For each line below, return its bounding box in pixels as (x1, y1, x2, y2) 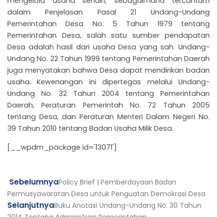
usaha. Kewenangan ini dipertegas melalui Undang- (7, 77, 210, 87)
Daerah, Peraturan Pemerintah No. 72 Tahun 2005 (7, 100, 210, 110)
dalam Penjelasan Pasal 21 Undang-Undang (7, 7, 210, 17)
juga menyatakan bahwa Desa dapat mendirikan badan (7, 65, 210, 75)
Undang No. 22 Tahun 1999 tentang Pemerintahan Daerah (7, 53, 210, 63)
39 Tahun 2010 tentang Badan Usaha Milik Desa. (7, 123, 173, 133)
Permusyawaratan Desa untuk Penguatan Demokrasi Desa (7, 189, 205, 199)
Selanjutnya (7, 200, 54, 211)
